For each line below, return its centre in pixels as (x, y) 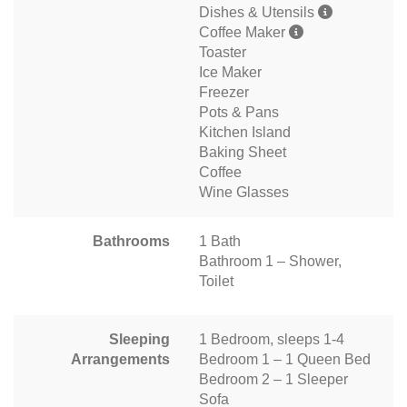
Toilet (216, 281)
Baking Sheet (243, 152)
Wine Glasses (244, 192)
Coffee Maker (244, 32)
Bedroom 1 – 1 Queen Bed (285, 359)
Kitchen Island (245, 132)
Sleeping (139, 339)
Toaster (223, 52)
